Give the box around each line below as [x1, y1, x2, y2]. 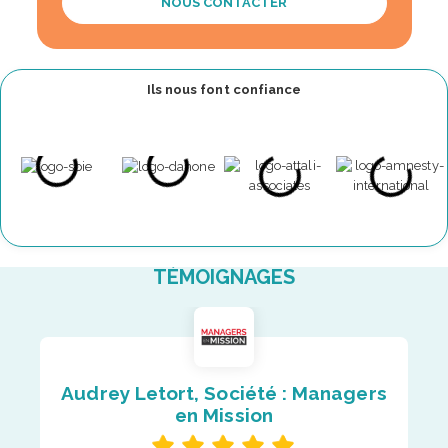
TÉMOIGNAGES [153, 265, 295, 290]
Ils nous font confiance [146, 81, 302, 97]
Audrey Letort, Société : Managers [61, 382, 387, 405]
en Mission [175, 404, 273, 427]
